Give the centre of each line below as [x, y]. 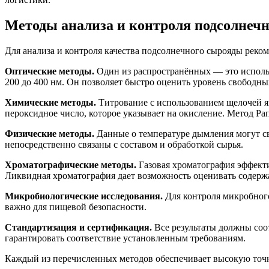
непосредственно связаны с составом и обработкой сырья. [124, 145]
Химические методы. [50, 103]
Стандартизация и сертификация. [78, 228]
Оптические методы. [50, 71]
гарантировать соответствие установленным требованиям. [125, 238]
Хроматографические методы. [71, 165]
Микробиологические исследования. [84, 196]
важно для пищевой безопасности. [76, 207]
